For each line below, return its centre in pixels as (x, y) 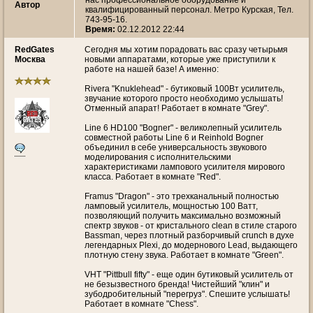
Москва (30, 59)
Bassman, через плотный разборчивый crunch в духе (189, 235)
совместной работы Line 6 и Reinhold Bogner (174, 138)
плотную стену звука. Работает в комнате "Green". (184, 255)
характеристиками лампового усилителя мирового (185, 167)
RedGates (35, 50)
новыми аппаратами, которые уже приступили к (180, 59)
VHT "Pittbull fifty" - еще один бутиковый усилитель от (189, 275)
